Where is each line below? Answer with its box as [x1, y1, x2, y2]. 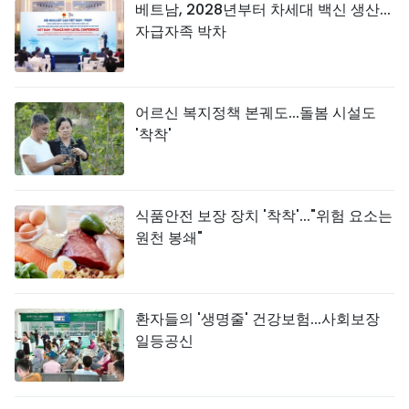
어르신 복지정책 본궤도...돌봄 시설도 [135, 102, 376, 123]
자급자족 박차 [135, 21, 226, 42]
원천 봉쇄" [135, 227, 203, 248]
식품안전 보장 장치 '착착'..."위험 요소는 [135, 205, 393, 226]
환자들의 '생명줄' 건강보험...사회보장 [135, 309, 380, 330]
